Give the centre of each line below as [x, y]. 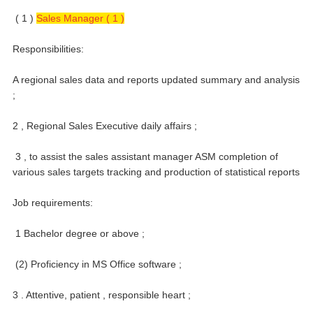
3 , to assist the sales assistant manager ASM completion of [147, 156]
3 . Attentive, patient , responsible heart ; [102, 294]
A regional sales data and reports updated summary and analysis [156, 79]
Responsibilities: [48, 49]
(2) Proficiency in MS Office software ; [99, 264]
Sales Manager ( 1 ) [80, 18]
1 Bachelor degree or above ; [80, 233]
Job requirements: [53, 202]
